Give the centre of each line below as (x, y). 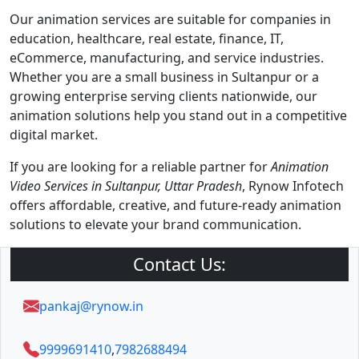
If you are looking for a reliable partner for (140, 167)
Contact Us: (179, 264)
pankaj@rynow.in (91, 306)
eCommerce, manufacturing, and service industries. (167, 58)
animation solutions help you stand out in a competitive (178, 115)
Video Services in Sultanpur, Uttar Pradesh (126, 186)
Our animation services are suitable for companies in (170, 19)
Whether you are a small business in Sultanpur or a (164, 77)
